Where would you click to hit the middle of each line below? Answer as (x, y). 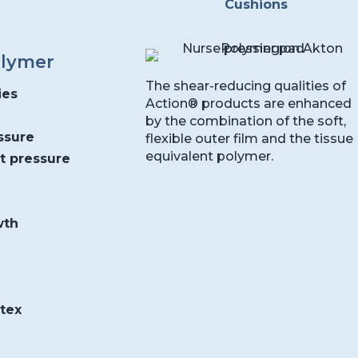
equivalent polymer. (210, 157)
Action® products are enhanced (249, 104)
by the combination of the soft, (246, 121)
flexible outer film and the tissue (250, 139)
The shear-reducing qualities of (246, 86)
